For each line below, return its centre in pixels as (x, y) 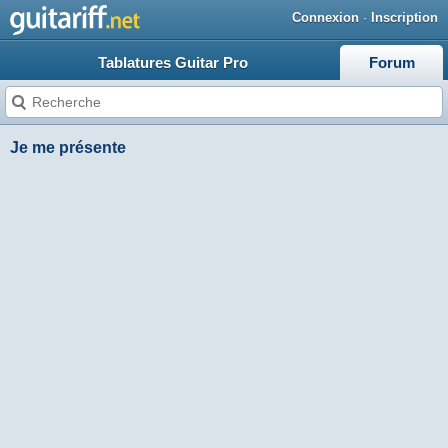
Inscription (404, 17)
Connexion (325, 17)
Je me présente (68, 147)
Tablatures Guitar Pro (172, 62)
